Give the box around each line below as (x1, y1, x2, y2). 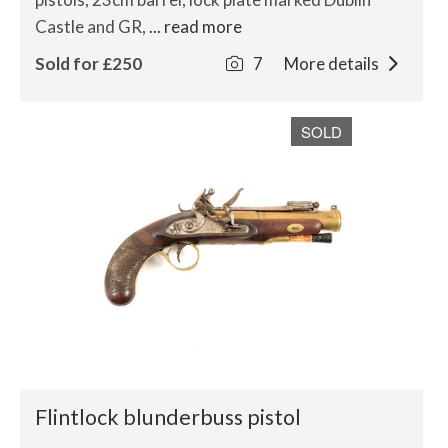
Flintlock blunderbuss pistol (35, 404, 301, 430)
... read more (149, 16, 242, 37)
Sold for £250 (35, 53, 142, 74)
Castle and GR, (35, 16, 149, 37)
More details (283, 53, 382, 74)
